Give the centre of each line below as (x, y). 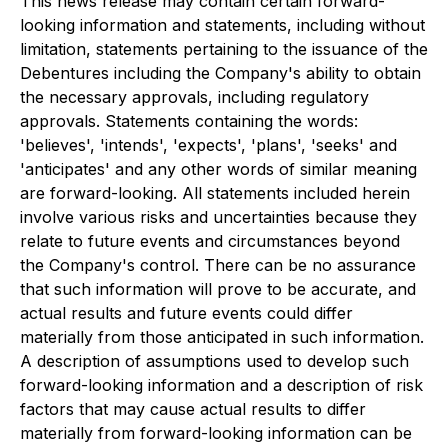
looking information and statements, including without (222, 25)
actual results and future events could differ (186, 313)
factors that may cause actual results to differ (193, 409)
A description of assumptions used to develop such (214, 361)
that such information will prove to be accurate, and (218, 289)
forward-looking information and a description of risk (221, 385)
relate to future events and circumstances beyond (210, 241)
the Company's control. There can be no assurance (218, 265)
